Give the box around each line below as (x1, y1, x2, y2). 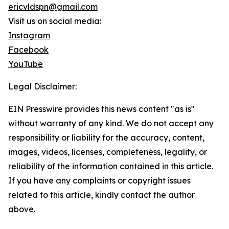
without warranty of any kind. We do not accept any (8, 118, 214, 129)
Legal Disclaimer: (8, 81, 77, 92)
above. (8, 204, 35, 215)
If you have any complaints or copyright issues (8, 175, 191, 186)
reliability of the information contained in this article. (8, 161, 213, 172)
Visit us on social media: (8, 16, 101, 27)
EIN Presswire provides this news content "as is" (8, 104, 195, 114)
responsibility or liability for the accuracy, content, (8, 132, 204, 143)
